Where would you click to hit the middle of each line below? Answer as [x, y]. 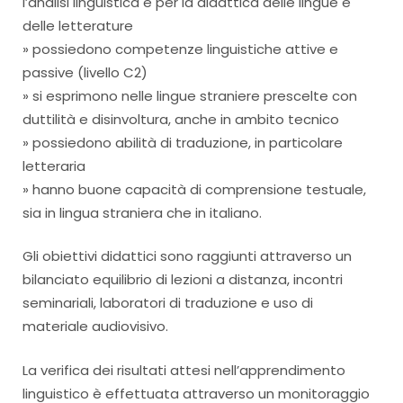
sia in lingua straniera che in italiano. [142, 212]
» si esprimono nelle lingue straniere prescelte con [190, 95]
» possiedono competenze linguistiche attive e [180, 49]
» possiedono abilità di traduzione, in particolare [183, 142]
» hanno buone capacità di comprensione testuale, [194, 189]
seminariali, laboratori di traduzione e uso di [168, 303]
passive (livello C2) [85, 72]
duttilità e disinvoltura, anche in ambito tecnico [181, 119]
